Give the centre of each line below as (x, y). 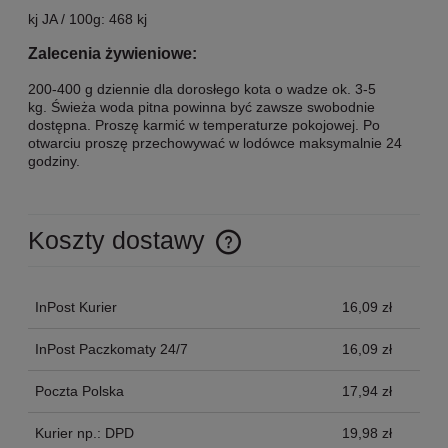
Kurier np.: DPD (84, 433)
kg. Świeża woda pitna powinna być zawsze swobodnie (201, 106)
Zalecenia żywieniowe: (112, 53)
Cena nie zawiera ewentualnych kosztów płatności (193, 252)
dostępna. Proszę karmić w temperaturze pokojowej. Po (204, 124)
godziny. (54, 160)
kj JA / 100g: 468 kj (87, 18)
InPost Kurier (76, 306)
